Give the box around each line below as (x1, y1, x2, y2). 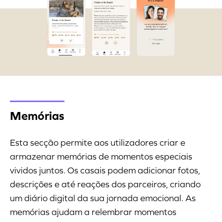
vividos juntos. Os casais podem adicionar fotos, (10, 165, 200, 176)
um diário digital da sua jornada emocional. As (10, 193, 196, 204)
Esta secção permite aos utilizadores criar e (10, 137, 185, 149)
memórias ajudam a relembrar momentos (10, 207, 176, 218)
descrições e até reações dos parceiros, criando (10, 179, 201, 190)
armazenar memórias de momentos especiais (10, 151, 192, 163)
